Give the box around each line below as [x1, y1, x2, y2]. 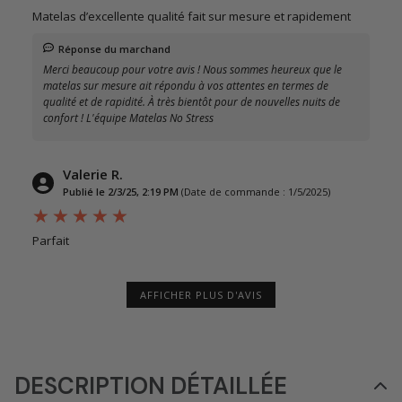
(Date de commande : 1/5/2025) [181, 184, 330, 198]
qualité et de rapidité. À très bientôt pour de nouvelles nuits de [43, 93, 340, 109]
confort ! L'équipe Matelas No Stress [43, 109, 214, 126]
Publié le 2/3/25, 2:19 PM [63, 184, 179, 198]
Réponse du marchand [58, 41, 170, 56]
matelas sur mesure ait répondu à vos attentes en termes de [43, 77, 328, 93]
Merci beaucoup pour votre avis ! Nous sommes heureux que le [43, 61, 342, 77]
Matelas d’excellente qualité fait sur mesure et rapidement [32, 7, 351, 24]
